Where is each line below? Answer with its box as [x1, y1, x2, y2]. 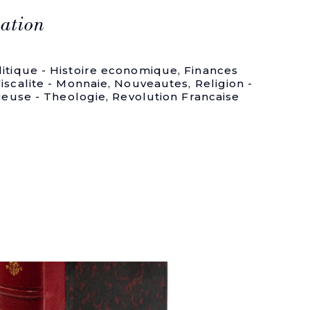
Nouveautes [114, 77, 189, 90]
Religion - [194, 77, 253, 90]
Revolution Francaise [112, 90, 240, 103]
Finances [184, 64, 239, 77]
